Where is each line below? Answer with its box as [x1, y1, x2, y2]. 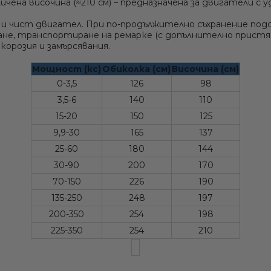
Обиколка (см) [102, 64, 171, 74]
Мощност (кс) [32, 64, 101, 74]
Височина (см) [172, 64, 239, 74]
